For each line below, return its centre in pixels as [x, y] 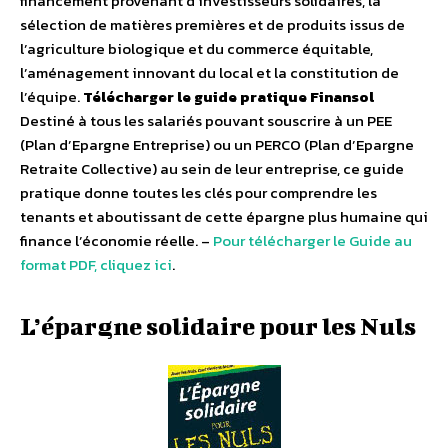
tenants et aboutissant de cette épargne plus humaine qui [224, 217]
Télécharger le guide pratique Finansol [228, 97]
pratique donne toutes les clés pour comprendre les [198, 193]
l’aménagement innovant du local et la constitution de [209, 73]
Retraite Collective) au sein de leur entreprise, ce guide [212, 169]
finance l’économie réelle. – [116, 241]
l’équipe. [51, 97]
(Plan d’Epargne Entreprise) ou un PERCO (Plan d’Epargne [217, 145]
